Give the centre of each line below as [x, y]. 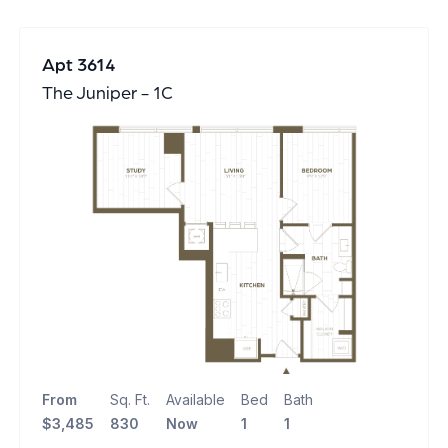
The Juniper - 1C [107, 93]
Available [195, 399]
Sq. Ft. [129, 399]
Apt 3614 [78, 65]
